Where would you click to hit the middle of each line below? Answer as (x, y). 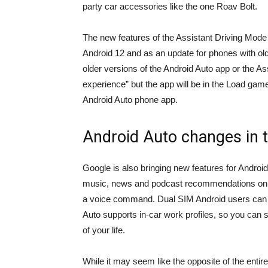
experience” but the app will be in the (154, 84)
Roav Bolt (236, 7)
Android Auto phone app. (130, 100)
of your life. (104, 230)
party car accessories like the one (150, 7)
